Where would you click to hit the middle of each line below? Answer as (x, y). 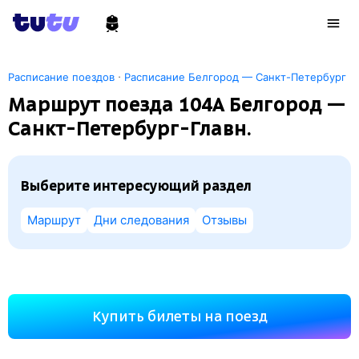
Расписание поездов (61, 77)
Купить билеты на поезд (179, 317)
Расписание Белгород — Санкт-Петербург (235, 77)
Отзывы (224, 220)
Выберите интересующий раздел (136, 186)
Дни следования (141, 220)
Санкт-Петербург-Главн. (130, 129)
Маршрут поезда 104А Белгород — (177, 105)
